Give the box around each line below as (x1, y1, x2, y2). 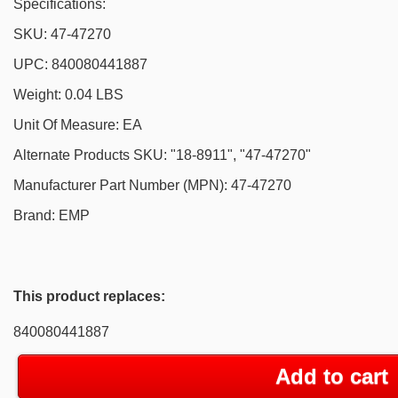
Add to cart (275, 364, 388, 389)
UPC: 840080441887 (13, 57, 147, 73)
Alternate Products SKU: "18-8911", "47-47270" (13, 147, 311, 163)
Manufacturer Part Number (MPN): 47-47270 (13, 178, 291, 194)
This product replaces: (13, 289, 165, 305)
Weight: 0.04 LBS (13, 87, 123, 103)
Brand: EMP (13, 208, 90, 224)
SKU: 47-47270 (13, 27, 111, 43)
